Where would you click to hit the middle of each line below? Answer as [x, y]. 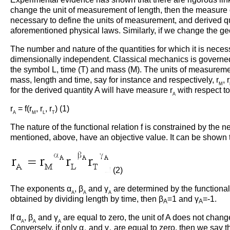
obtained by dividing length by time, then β [87, 199]
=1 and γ [183, 199]
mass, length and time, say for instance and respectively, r [114, 80]
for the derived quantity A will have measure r [91, 90]
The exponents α [41, 188]
